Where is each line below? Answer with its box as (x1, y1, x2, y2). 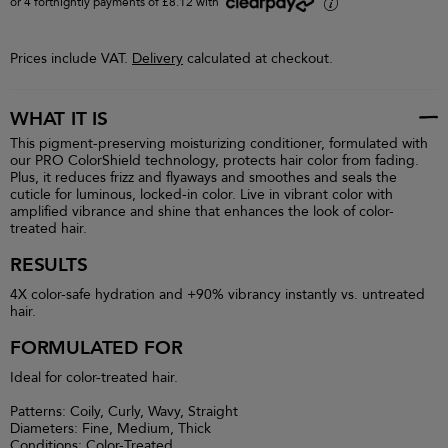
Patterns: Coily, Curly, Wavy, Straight (10, 402, 238, 421)
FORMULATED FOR (10, 335, 183, 361)
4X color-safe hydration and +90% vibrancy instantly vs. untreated (10, 285, 425, 304)
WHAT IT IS (10, 106, 109, 132)
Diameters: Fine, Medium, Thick (10, 419, 211, 438)
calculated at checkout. (183, 49, 333, 68)
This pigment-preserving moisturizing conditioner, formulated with (10, 134, 428, 153)
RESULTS (10, 252, 88, 278)
